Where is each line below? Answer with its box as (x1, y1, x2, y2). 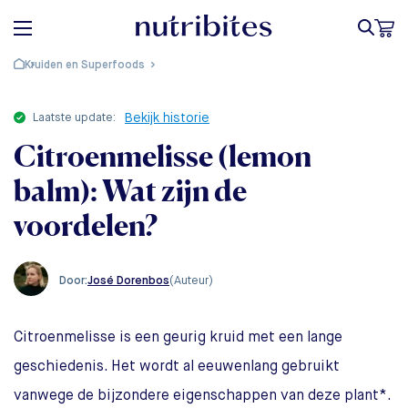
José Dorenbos (87, 274, 169, 287)
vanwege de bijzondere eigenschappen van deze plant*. (14, 389, 392, 403)
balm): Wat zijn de (14, 173, 247, 209)
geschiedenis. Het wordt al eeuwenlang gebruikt (14, 360, 340, 374)
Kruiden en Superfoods (25, 60, 145, 71)
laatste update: (38, 112, 116, 124)
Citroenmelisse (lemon (14, 138, 311, 174)
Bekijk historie (125, 112, 209, 125)
